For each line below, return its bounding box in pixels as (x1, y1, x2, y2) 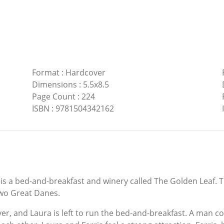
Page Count (31, 90, 75, 102)
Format (31, 66, 59, 78)
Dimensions (31, 78, 77, 90)
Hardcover (65, 66, 105, 78)
